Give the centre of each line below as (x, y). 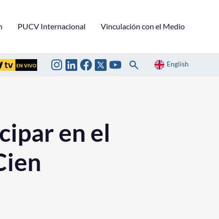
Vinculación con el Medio (143, 26)
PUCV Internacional (52, 26)
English (178, 64)
